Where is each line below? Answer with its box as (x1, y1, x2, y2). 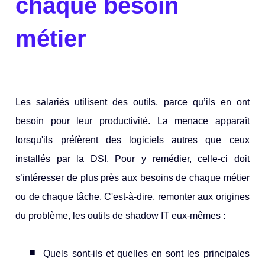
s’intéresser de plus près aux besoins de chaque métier (15, 173, 250, 183)
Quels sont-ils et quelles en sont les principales (43, 248, 250, 259)
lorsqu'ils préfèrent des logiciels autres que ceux (15, 135, 250, 146)
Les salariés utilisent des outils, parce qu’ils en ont (15, 97, 250, 108)
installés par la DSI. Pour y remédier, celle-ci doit (15, 154, 250, 164)
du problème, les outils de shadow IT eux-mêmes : (15, 211, 226, 221)
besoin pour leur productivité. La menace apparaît (15, 116, 250, 127)
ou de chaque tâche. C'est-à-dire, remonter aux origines (15, 192, 250, 202)
